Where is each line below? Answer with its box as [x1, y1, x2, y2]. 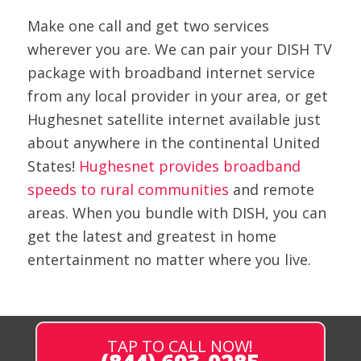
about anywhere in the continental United [27, 132, 320, 152]
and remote [228, 179, 314, 199]
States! [27, 156, 79, 176]
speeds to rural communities [27, 179, 229, 199]
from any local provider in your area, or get [27, 85, 328, 106]
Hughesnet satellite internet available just [27, 109, 321, 129]
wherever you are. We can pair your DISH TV [27, 39, 332, 59]
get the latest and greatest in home [27, 226, 276, 246]
